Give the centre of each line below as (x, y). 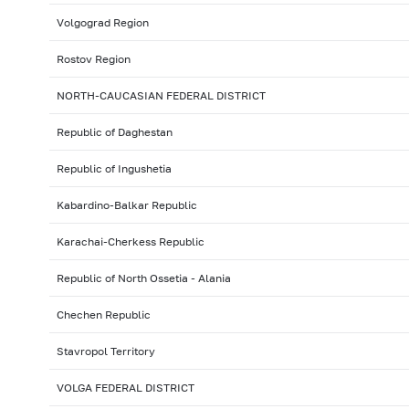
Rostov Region (93, 59)
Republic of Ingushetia (114, 169)
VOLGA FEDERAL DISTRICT (125, 388)
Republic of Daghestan (114, 132)
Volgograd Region (102, 23)
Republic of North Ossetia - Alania (143, 278)
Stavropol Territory (105, 351)
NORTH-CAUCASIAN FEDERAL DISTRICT (161, 96)
